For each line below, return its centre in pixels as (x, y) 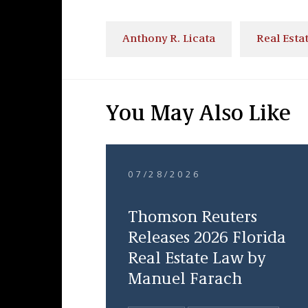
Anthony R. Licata (168, 39)
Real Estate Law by (196, 259)
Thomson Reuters (192, 218)
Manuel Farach (185, 280)
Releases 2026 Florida (207, 239)
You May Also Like (198, 115)
